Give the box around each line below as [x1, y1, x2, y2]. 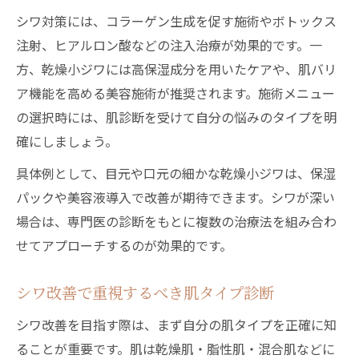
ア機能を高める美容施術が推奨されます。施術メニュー [16, 83, 335, 103]
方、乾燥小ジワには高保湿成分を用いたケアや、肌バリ [16, 59, 337, 79]
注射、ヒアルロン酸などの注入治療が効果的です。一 [16, 35, 322, 54]
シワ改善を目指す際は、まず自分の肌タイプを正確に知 [16, 315, 337, 334]
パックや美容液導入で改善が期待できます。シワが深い [16, 188, 335, 207]
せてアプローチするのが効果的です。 [16, 236, 232, 255]
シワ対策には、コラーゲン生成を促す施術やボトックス [16, 11, 337, 30]
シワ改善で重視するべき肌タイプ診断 [16, 281, 274, 304]
